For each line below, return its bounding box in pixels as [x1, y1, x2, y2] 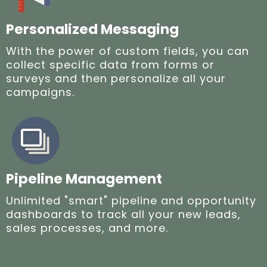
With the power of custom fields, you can [6, 43, 249, 58]
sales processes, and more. [6, 220, 168, 235]
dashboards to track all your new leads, [6, 206, 241, 222]
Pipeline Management [6, 169, 162, 188]
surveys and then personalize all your [6, 70, 226, 86]
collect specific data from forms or [6, 57, 215, 72]
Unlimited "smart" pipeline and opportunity [6, 193, 256, 208]
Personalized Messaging [6, 19, 179, 39]
